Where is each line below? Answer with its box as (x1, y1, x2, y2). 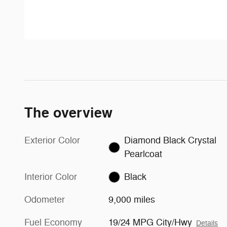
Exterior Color (24, 134, 80, 146)
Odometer (24, 194, 65, 205)
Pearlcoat (124, 148, 162, 160)
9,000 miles (108, 194, 156, 205)
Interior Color (24, 171, 77, 182)
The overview (24, 104, 112, 122)
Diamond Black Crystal (124, 134, 216, 146)
